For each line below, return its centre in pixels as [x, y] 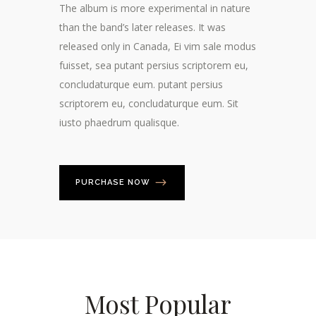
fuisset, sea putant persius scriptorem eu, [154, 65]
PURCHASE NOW [113, 182]
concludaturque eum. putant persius [141, 84]
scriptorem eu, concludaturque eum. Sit [149, 103]
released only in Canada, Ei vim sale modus [158, 46]
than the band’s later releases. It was [142, 27]
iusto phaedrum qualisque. [119, 122]
